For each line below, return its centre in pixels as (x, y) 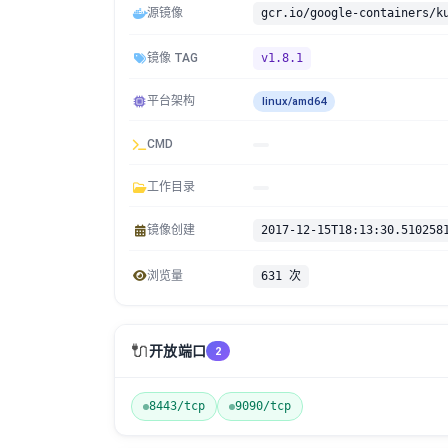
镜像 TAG (172, 58)
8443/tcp (177, 406)
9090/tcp (263, 406)
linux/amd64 (294, 101)
